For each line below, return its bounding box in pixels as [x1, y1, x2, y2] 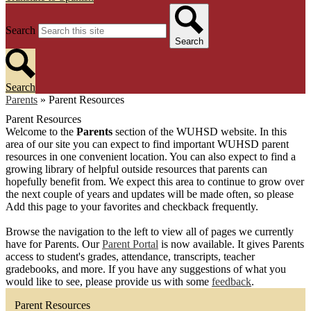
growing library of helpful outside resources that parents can [6, 163, 267, 176]
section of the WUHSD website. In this [112, 126, 287, 138]
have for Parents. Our [6, 238, 102, 251]
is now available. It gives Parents [158, 238, 304, 251]
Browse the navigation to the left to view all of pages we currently [6, 226, 294, 238]
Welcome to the [6, 126, 76, 138]
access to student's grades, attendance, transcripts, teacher [6, 251, 255, 263]
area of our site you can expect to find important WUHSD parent [6, 138, 289, 151]
